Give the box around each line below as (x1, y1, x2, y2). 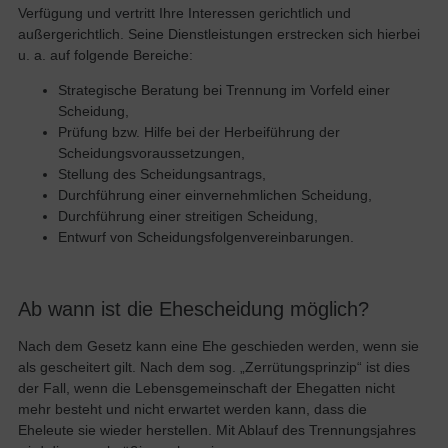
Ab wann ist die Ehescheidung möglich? (17, 298, 369, 321)
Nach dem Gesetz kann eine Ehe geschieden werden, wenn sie (17, 338, 419, 355)
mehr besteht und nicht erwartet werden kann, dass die (17, 401, 367, 418)
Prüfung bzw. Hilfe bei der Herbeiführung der (57, 124, 340, 141)
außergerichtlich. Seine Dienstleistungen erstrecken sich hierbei (17, 25, 420, 42)
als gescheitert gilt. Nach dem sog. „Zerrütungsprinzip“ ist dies (17, 359, 410, 376)
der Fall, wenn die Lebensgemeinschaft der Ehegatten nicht (17, 380, 395, 397)
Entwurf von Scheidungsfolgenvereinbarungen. (57, 229, 354, 246)
